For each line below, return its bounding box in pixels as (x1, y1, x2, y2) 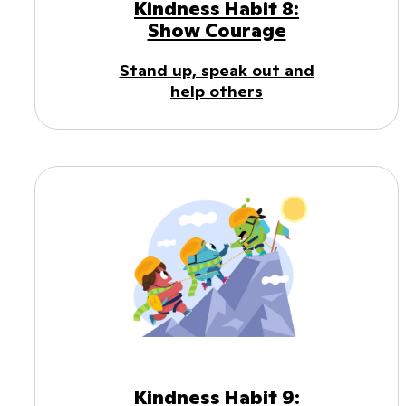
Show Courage (147, 17, 286, 43)
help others (170, 80, 263, 101)
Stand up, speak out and (119, 59, 314, 81)
